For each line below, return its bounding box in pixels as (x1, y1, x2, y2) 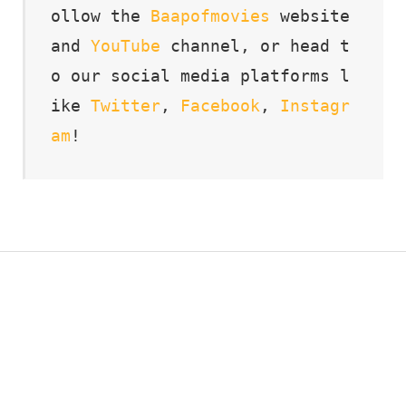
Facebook (180, 96, 260, 116)
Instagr (280, 96, 350, 116)
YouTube (91, 36, 160, 56)
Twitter (91, 96, 160, 116)
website (270, 6, 350, 26)
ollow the (51, 6, 150, 26)
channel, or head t (160, 36, 350, 56)
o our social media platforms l (51, 66, 350, 86)
